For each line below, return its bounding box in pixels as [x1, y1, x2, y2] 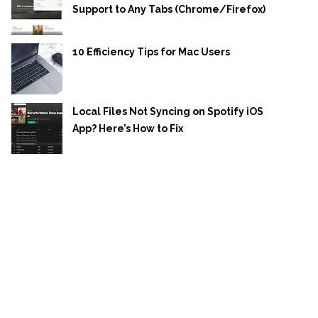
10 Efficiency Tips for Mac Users [72, 45, 230, 57]
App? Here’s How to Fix [72, 122, 183, 134]
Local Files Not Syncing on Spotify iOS [72, 105, 263, 117]
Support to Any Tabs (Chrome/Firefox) [72, 3, 265, 15]
